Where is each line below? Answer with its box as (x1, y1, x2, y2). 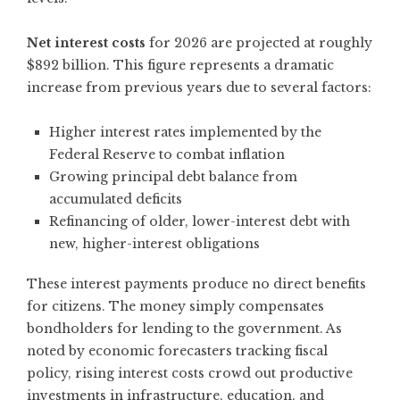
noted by (27, 342, 88, 359)
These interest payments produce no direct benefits (27, 275, 366, 292)
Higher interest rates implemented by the (49, 123, 321, 140)
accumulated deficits (49, 190, 182, 207)
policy (27, 364, 68, 381)
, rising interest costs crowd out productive (68, 364, 353, 381)
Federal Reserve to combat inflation (49, 146, 285, 162)
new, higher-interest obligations (49, 235, 260, 252)
